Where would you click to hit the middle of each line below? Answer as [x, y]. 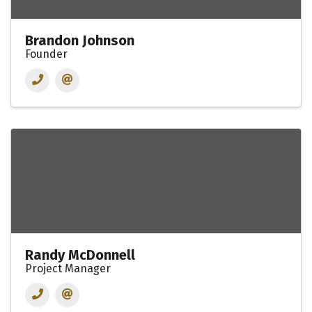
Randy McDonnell [80, 255]
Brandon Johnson [80, 40]
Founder [46, 54]
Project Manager [68, 268]
